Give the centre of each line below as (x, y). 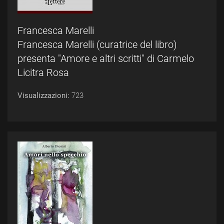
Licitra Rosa (43, 72)
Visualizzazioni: (44, 95)
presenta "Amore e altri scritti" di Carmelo (106, 58)
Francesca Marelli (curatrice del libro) (97, 44)
